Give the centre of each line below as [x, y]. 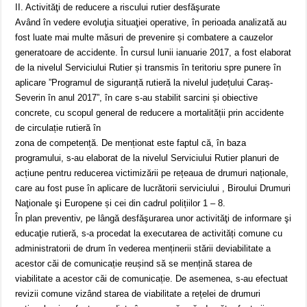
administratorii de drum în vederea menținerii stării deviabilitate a [143, 249]
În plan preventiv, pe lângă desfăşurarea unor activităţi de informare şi [153, 219]
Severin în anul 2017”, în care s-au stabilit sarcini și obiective [137, 98]
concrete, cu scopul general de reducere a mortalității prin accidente [150, 113]
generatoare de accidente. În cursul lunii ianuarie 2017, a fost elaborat [153, 53]
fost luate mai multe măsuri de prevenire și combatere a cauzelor [144, 38]
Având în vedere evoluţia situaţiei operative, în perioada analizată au [151, 23]
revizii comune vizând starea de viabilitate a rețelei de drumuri [138, 294]
